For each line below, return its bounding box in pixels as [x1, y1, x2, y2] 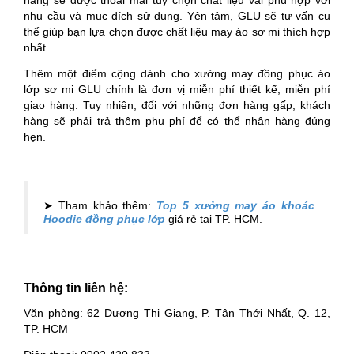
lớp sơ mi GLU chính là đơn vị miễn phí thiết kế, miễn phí [24, 83, 330, 96]
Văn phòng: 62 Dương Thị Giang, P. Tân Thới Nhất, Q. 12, [24, 307, 330, 320]
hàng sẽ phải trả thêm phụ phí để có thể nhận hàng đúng [24, 115, 330, 128]
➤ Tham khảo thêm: [43, 199, 157, 213]
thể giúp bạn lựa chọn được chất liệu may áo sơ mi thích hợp [24, 25, 330, 39]
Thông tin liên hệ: [24, 281, 131, 296]
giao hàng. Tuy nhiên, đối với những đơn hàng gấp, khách [24, 99, 330, 112]
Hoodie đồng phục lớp [43, 213, 165, 226]
